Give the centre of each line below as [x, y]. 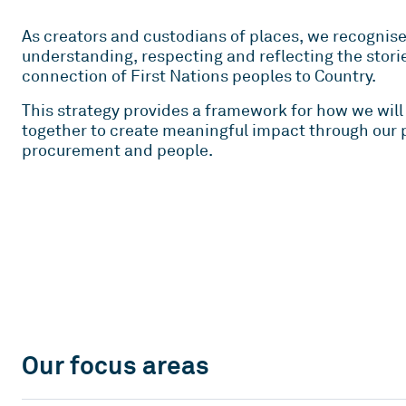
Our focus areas [116, 366]
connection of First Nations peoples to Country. [199, 76]
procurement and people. [117, 150]
